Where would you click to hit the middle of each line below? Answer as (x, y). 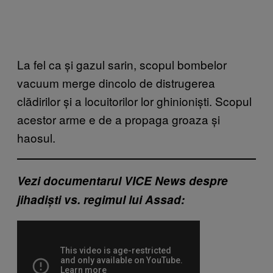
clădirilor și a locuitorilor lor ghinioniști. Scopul (134, 101)
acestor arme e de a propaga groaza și (119, 119)
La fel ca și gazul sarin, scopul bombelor (122, 64)
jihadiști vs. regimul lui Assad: (101, 199)
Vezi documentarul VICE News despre (122, 180)
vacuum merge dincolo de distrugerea (116, 82)
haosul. (36, 137)
